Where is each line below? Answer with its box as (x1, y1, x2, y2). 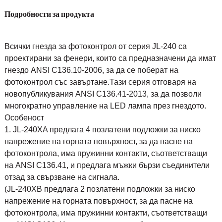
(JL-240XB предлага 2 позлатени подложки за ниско (4, 184, 195, 193)
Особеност (4, 113, 44, 122)
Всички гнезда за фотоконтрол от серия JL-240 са (4, 42, 187, 51)
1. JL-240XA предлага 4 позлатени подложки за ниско (4, 125, 201, 134)
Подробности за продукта (4, 9, 94, 19)
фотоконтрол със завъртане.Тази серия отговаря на (4, 77, 196, 86)
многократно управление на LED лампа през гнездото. (4, 101, 206, 110)
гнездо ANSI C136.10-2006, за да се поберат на (4, 65, 178, 74)
